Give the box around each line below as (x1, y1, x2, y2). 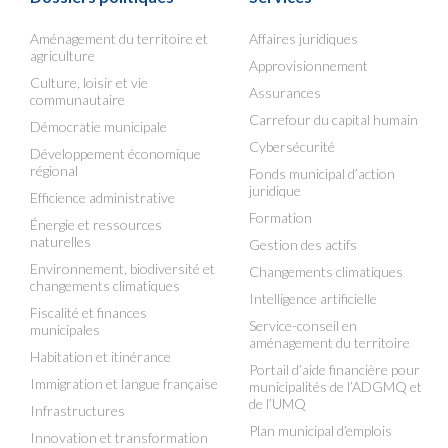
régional (30, 162, 78, 179)
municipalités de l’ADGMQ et (249, 378, 422, 395)
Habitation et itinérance (30, 348, 171, 365)
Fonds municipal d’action (249, 165, 395, 182)
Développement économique (30, 145, 201, 162)
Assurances (249, 84, 321, 101)
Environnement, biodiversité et (30, 260, 215, 277)
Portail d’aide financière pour (249, 361, 420, 378)
